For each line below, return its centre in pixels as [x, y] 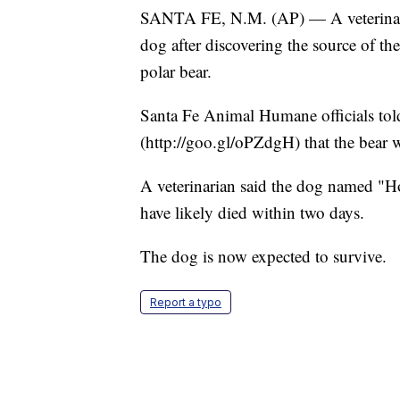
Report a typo [186, 303]
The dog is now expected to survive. [263, 256]
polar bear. [176, 71]
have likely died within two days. [252, 212]
